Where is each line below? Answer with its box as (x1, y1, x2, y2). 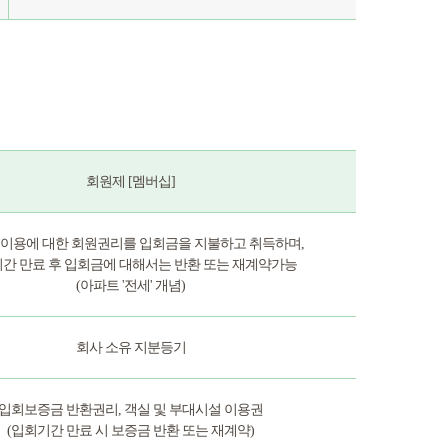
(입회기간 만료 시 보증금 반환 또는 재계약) (7, 423, 254, 438)
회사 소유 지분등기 (75, 340, 186, 355)
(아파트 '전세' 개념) (76, 278, 185, 293)
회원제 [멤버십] (86, 174, 175, 189)
